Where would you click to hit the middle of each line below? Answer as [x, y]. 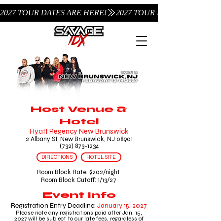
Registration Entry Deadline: [54, 205]
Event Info [79, 195]
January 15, [115, 205]
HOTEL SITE [101, 157]
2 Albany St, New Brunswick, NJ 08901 [79, 139]
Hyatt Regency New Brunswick [79, 131]
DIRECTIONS [57, 157]
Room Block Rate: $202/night [78, 172]
